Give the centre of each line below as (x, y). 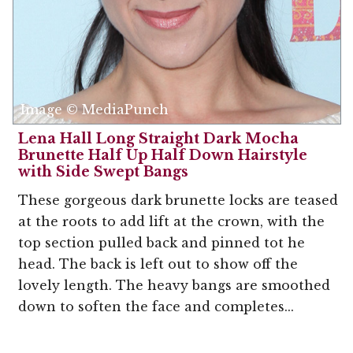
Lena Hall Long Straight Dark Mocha (158, 139)
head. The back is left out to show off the (158, 264)
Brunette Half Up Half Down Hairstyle (163, 155)
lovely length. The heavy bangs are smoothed (174, 285)
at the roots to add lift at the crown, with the (171, 221)
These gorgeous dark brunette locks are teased (178, 200)
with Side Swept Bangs (103, 172)
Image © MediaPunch (95, 110)
